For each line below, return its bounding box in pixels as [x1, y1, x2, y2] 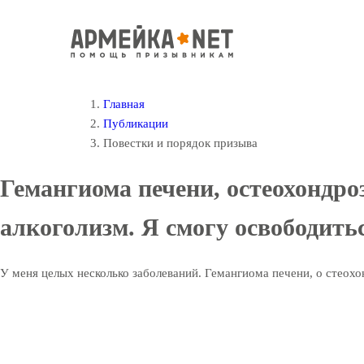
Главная [103, 97, 145, 110]
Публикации [103, 117, 168, 130]
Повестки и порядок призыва [103, 136, 258, 149]
